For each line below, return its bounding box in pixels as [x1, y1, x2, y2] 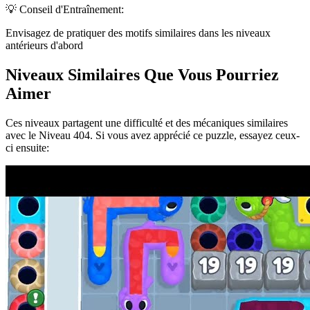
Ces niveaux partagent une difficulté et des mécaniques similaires [6, 116, 288, 129]
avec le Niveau [6, 129, 73, 141]
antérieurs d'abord [6, 39, 83, 51]
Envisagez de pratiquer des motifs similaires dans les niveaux [6, 26, 271, 39]
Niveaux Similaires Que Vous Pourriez [6, 65, 279, 84]
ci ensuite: [6, 141, 49, 154]
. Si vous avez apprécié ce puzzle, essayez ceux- [90, 129, 300, 141]
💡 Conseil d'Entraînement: [6, 3, 124, 15]
